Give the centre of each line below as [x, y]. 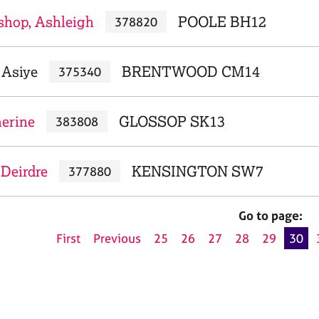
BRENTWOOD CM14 [190, 72]
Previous [117, 239]
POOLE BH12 [222, 22]
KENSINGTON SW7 [197, 171]
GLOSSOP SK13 [172, 121]
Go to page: [271, 215]
